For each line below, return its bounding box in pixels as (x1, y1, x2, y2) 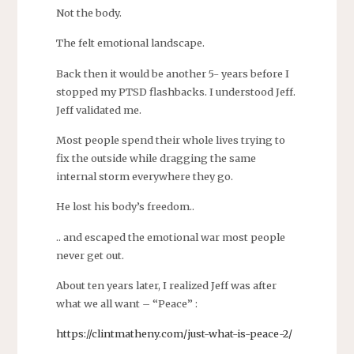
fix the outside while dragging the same (55, 151, 256, 164)
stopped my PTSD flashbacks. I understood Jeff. (55, 85, 296, 98)
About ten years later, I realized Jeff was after (55, 278, 277, 292)
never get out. (55, 248, 124, 262)
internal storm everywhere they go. (55, 169, 233, 183)
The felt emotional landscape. (55, 36, 205, 50)
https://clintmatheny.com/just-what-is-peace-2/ (55, 327, 292, 341)
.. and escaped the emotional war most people (55, 230, 285, 243)
